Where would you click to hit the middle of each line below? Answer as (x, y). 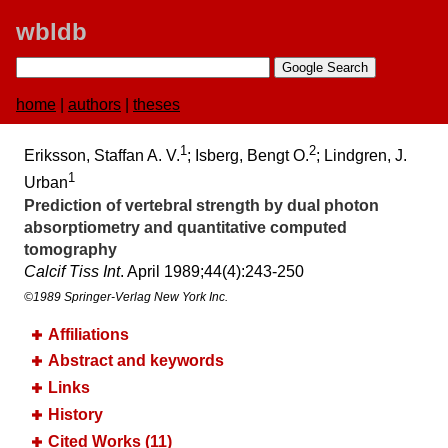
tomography (70, 249)
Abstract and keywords (136, 361)
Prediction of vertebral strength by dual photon (201, 205)
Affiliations (88, 334)
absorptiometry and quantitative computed (185, 227)
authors (94, 104)
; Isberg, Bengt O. (248, 156)
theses (156, 104)
